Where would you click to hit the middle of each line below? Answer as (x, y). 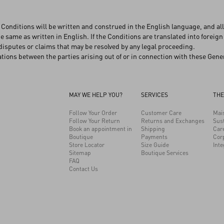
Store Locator (87, 145)
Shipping (153, 129)
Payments (154, 137)
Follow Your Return (94, 121)
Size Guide (155, 145)
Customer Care (161, 113)
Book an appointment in (100, 129)
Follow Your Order (93, 113)
